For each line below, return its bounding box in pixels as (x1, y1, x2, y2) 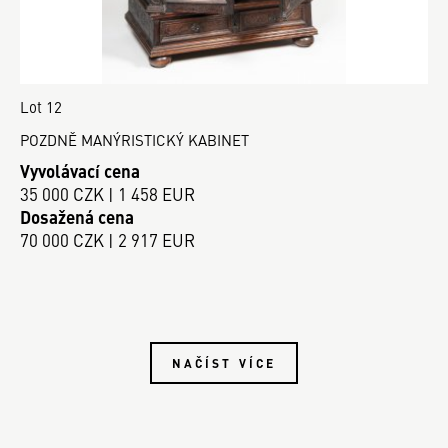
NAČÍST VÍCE (171, 353, 277, 372)
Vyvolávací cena (20, 158, 140, 183)
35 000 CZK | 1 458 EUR (20, 181, 195, 206)
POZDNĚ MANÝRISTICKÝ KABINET (20, 129, 249, 151)
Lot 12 (20, 96, 62, 118)
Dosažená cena (20, 204, 134, 229)
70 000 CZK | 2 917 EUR (20, 227, 195, 252)
